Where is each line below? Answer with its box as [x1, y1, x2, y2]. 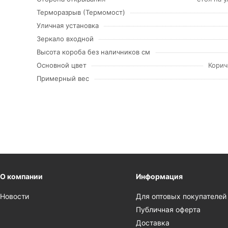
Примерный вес [37, 74, 89, 82]
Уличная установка [37, 21, 99, 30]
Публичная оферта [136, 205, 201, 214]
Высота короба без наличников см [37, 48, 150, 56]
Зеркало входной [37, 35, 94, 43]
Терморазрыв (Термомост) [37, 8, 125, 16]
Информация [136, 172, 183, 181]
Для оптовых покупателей [136, 192, 227, 201]
